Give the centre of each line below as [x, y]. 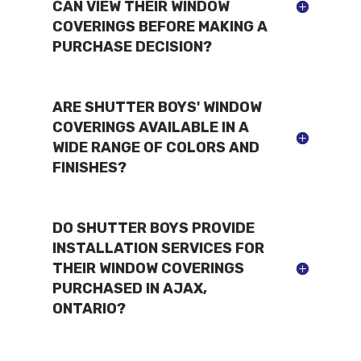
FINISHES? [89, 167]
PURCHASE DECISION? [132, 46]
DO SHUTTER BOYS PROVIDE [153, 228]
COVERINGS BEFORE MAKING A [160, 26]
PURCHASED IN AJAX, [129, 288]
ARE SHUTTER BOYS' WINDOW [157, 107]
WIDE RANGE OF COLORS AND [156, 147]
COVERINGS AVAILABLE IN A [150, 127]
